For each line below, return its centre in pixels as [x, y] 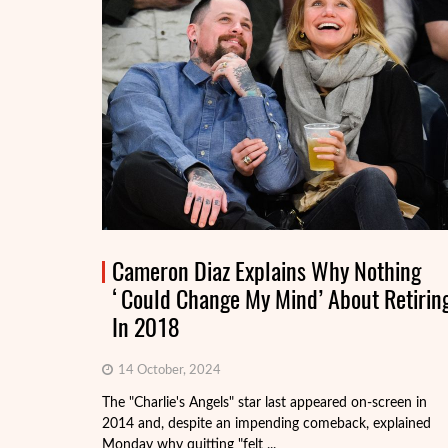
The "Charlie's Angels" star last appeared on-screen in [264, 403]
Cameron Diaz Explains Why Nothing [266, 271]
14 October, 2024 [168, 370]
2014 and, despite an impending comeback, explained [266, 424]
